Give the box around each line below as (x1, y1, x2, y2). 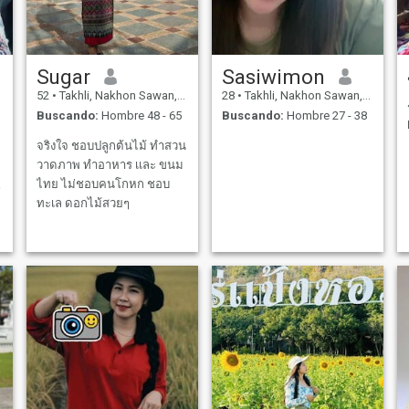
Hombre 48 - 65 (98, 109, 182, 123)
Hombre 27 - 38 (283, 109, 367, 123)
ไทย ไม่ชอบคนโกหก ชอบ (36, 177, 170, 192)
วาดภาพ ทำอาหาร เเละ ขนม (36, 158, 184, 173)
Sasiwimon (221, 64, 325, 89)
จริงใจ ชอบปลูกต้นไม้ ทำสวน (36, 139, 186, 153)
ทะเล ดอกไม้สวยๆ (36, 196, 130, 211)
